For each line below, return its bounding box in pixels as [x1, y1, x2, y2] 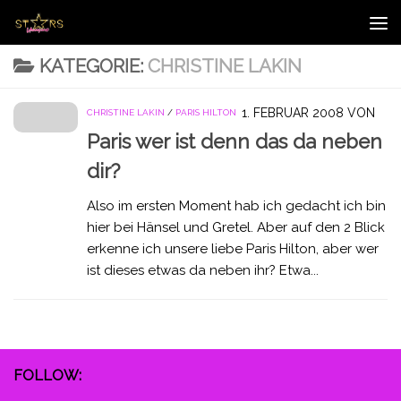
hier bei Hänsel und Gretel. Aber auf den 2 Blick [87, 219, 385, 236]
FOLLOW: [13, 367, 81, 385]
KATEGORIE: [38, 55, 148, 77]
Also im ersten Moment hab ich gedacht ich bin [87, 198, 386, 215]
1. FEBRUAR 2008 [242, 106, 344, 120]
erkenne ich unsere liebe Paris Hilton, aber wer [87, 241, 379, 258]
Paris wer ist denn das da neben [87, 130, 382, 154]
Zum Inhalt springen [24, 17, 156, 34]
